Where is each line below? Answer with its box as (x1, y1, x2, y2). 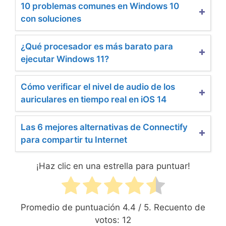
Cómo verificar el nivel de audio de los (21, 82, 175, 92)
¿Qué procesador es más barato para (21, 41, 173, 52)
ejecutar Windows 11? (21, 54, 109, 65)
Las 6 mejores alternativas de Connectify (21, 122, 188, 133)
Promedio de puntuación (21, 202, 123, 212)
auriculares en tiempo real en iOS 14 (21, 94, 166, 105)
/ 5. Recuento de (136, 202, 205, 212)
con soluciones (21, 14, 81, 24)
